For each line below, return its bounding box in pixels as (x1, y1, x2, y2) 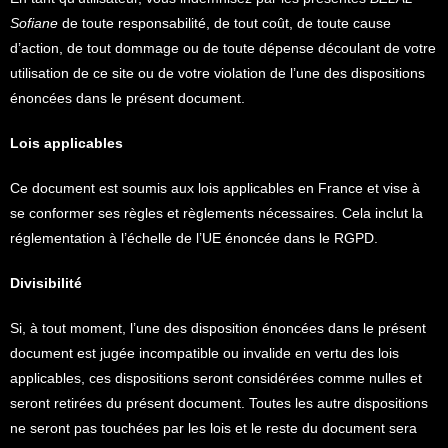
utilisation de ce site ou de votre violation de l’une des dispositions (10, 65, 425, 81)
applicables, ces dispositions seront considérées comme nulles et (10, 370, 422, 386)
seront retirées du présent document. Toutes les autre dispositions (10, 395, 428, 411)
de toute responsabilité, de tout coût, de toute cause (58, 15, 391, 31)
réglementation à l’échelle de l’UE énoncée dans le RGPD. (10, 230, 378, 246)
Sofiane (10, 15, 58, 31)
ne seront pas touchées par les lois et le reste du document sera (10, 420, 417, 436)
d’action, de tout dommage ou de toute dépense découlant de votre (10, 40, 436, 56)
